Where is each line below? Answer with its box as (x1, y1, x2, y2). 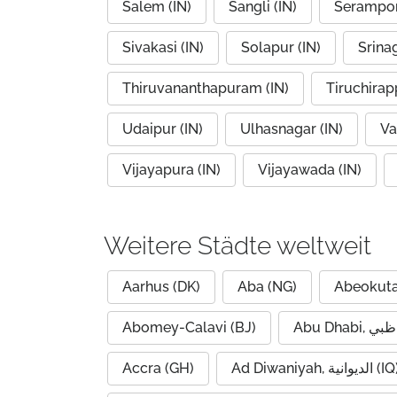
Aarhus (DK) (122, 278, 200, 295)
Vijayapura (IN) (122, 161, 221, 178)
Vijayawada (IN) (258, 161, 362, 178)
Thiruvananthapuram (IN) (122, 80, 289, 97)
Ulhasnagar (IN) (240, 121, 343, 137)
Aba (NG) (237, 278, 297, 295)
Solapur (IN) (241, 39, 321, 56)
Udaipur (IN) (122, 121, 203, 137)
